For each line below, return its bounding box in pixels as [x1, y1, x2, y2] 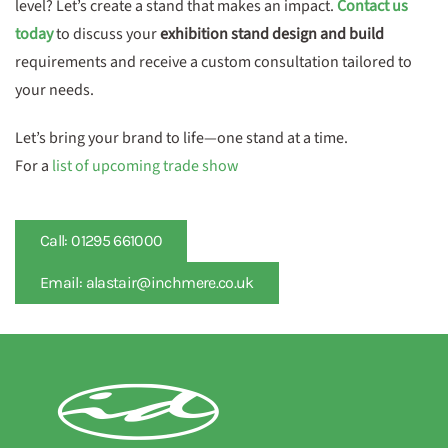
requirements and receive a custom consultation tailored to [15, 51, 412, 73]
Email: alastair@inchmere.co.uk [40, 273, 254, 292]
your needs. [15, 79, 94, 101]
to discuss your [53, 23, 160, 45]
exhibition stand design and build [160, 23, 384, 45]
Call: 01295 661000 [40, 231, 163, 250]
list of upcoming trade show [52, 155, 239, 177]
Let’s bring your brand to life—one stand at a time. [15, 127, 348, 149]
